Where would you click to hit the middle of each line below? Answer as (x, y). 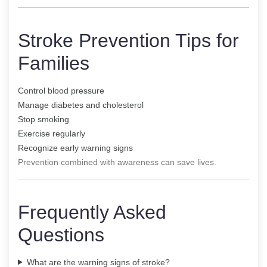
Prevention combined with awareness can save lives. (117, 162)
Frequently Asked (92, 212)
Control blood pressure (61, 90)
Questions (61, 235)
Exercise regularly (52, 133)
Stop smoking (44, 119)
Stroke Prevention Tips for (128, 40)
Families (54, 63)
